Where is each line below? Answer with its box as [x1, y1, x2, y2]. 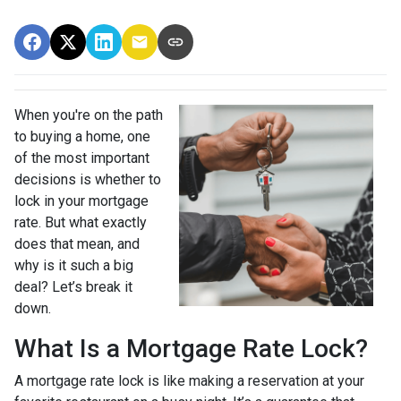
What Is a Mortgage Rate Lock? [14, 334, 368, 364]
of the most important [14, 149, 149, 167]
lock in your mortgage [14, 192, 149, 210]
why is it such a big [14, 257, 133, 275]
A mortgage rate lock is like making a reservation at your [14, 372, 364, 390]
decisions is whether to [14, 171, 161, 189]
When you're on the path [14, 107, 163, 124]
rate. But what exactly [14, 214, 147, 232]
